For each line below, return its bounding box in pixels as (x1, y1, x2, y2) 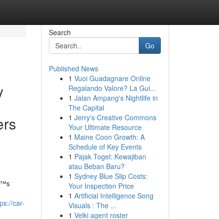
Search (48, 27, 71, 37)
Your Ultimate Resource (68, 122, 142, 132)
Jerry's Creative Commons (74, 112, 156, 122)
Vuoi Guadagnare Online (74, 73, 151, 83)
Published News (48, 64, 98, 73)
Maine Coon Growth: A (74, 132, 145, 142)
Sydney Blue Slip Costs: (74, 171, 148, 181)
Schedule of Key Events (68, 142, 142, 152)
